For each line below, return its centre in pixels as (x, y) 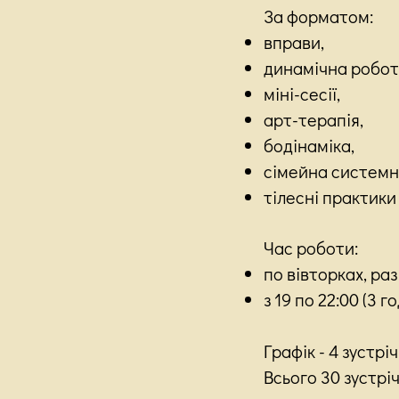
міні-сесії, (302, 93)
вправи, (294, 41)
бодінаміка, (309, 145)
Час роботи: (311, 247)
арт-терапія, (313, 119)
